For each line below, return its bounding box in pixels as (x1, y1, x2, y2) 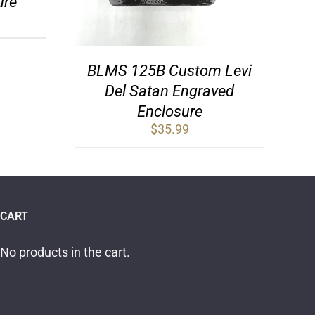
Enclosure (136, 103, 202, 121)
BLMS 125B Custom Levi (87, 62, 252, 80)
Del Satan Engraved (105, 82, 234, 101)
